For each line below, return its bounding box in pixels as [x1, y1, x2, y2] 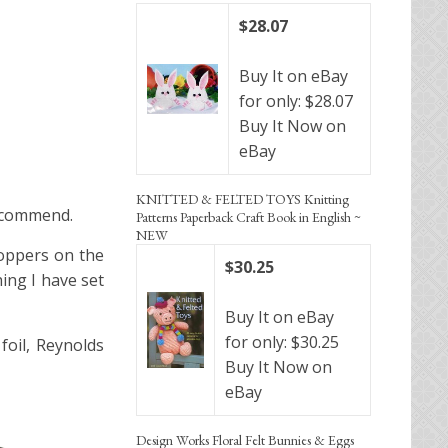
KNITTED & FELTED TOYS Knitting [136, 189, 349, 208]
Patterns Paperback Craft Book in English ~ [136, 207, 361, 226]
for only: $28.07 [239, 89, 353, 112]
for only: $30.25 [225, 330, 339, 353]
